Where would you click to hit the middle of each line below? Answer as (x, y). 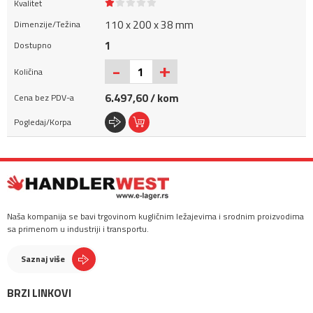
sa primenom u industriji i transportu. (78, 229)
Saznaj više (43, 259)
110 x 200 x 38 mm (149, 24)
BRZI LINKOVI (39, 293)
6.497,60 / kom (142, 98)
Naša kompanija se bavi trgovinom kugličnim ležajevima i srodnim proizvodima (155, 216)
